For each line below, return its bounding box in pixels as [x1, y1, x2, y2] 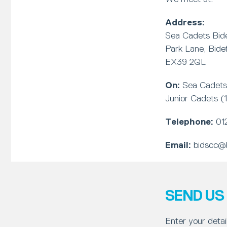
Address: [165, 17, 207, 27]
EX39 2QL [165, 57, 206, 67]
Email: [165, 140, 191, 150]
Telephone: [165, 117, 216, 127]
